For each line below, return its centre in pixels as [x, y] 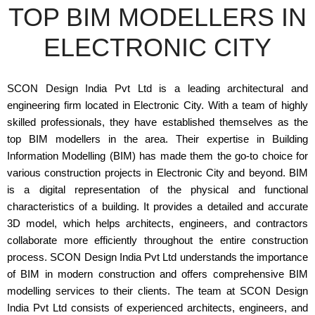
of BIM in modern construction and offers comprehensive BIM [157, 274]
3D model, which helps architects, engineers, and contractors [157, 223]
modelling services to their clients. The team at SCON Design [157, 291]
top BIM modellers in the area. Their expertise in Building [157, 139]
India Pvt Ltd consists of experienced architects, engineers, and [157, 308]
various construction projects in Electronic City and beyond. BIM [157, 173]
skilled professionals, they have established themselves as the [157, 122]
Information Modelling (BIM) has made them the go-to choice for [157, 156]
